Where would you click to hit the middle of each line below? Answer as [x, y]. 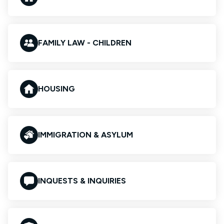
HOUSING [56, 89]
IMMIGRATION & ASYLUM [85, 135]
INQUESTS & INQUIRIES [82, 181]
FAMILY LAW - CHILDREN [85, 43]
